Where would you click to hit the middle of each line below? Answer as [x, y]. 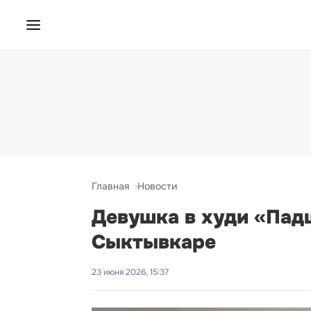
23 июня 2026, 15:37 [130, 272]
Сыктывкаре [154, 242]
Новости [157, 186]
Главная [110, 186]
